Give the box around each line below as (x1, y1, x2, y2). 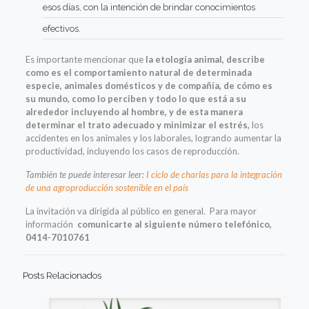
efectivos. (42, 23, 81, 34)
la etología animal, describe (145, 53, 265, 65)
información (25, 218, 73, 230)
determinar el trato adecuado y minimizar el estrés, (25, 119, 250, 130)
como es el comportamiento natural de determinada (25, 66, 252, 78)
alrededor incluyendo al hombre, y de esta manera (25, 106, 243, 117)
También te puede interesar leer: (25, 168, 146, 180)
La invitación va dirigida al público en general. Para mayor (25, 205, 257, 217)
